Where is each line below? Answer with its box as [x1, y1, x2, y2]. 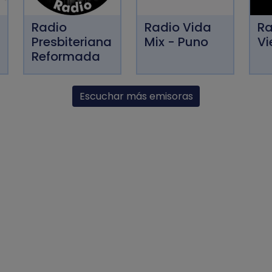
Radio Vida [144, 18, 211, 36]
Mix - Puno [144, 33, 208, 50]
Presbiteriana [32, 33, 112, 50]
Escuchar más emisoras [79, 89, 193, 103]
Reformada [32, 47, 100, 65]
